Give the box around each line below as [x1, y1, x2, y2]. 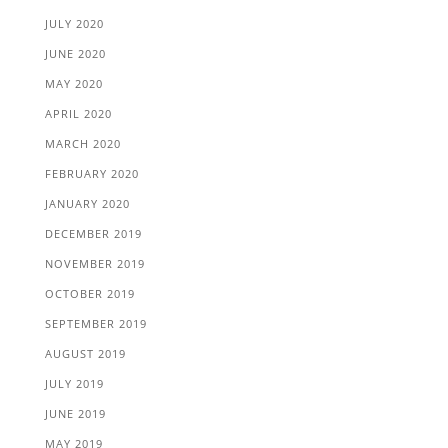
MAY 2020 [44, 75, 103, 91]
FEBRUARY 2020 [44, 165, 139, 181]
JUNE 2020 [44, 45, 106, 61]
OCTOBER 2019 [44, 285, 135, 301]
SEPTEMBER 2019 [44, 315, 147, 331]
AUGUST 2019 [44, 345, 126, 361]
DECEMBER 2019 [44, 225, 142, 241]
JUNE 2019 [44, 405, 106, 421]
